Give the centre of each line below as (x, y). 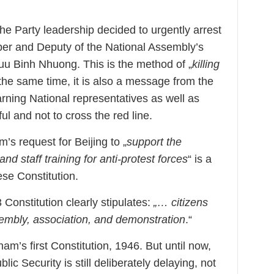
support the (154, 142)
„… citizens (181, 202)
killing (206, 64)
